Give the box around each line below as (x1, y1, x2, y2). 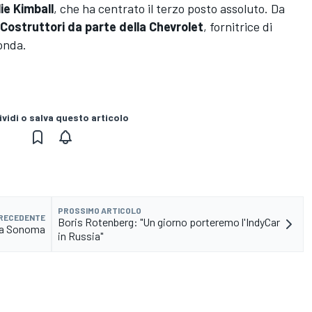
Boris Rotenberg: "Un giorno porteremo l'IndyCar (58, 215, 280, 229)
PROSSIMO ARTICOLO (58, 205, 141, 216)
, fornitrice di (203, 19, 272, 35)
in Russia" (58, 229, 103, 243)
